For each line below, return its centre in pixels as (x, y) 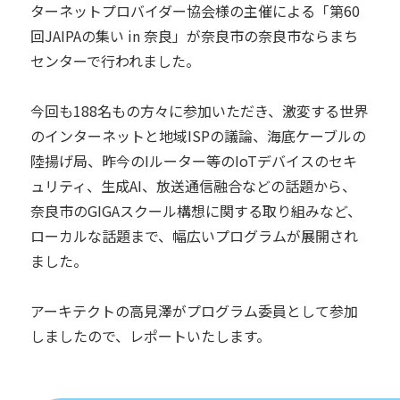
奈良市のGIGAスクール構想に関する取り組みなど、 (196, 210)
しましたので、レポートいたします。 (150, 335)
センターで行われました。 (115, 60)
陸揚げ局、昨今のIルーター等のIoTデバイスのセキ (193, 160)
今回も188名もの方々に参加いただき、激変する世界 (199, 110)
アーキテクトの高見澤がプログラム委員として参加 (194, 310)
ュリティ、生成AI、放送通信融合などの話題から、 (193, 185)
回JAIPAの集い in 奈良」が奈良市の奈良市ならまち (194, 35)
